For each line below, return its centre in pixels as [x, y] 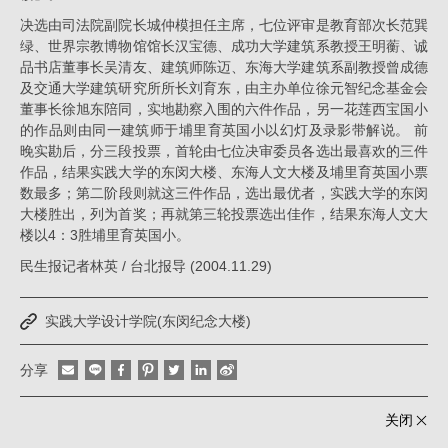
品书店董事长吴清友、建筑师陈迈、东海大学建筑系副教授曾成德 [224, 67]
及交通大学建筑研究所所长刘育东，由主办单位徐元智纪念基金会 [224, 88]
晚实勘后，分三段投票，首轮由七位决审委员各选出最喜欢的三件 [224, 151]
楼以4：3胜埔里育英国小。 [105, 235]
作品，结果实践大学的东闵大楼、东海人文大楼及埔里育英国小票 [224, 172]
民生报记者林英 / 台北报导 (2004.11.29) [146, 266]
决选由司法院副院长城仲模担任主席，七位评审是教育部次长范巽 [224, 25]
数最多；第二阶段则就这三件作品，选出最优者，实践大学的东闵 [224, 193]
